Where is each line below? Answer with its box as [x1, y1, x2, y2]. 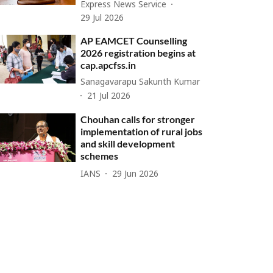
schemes [80, 150, 119, 161]
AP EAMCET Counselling [80, 35, 188, 46]
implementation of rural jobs [80, 126, 203, 137]
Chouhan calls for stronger [80, 113, 196, 125]
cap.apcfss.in [80, 59, 136, 71]
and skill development [80, 138, 175, 149]
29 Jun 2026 [112, 169, 159, 180]
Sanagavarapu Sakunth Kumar [80, 77, 200, 88]
